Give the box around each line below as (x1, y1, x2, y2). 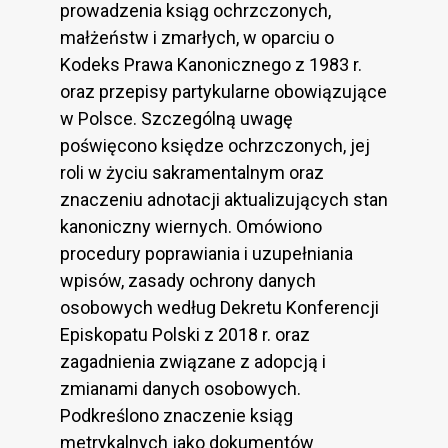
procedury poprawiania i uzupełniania (60, 242, 353, 264)
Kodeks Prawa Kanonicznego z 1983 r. (60, 53, 362, 75)
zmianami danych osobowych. (60, 377, 301, 399)
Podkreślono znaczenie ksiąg (60, 404, 293, 426)
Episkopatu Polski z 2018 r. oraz (60, 323, 310, 345)
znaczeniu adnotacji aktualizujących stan (60, 188, 388, 210)
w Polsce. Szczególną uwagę (60, 107, 293, 129)
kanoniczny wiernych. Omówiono (60, 215, 322, 237)
